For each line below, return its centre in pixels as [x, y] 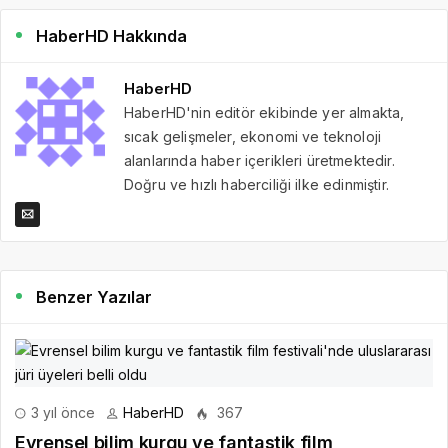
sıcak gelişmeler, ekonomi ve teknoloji [253, 136]
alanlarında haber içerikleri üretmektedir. [259, 160]
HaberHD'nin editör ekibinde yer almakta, [264, 112]
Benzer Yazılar [94, 296]
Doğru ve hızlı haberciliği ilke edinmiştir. [256, 184]
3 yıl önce [61, 412]
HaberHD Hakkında [112, 35]
